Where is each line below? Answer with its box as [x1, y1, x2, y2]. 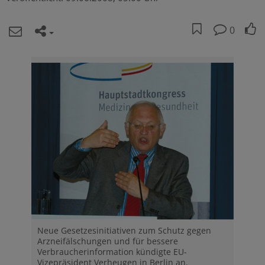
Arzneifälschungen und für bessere [37, 235, 178, 247]
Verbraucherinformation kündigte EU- [37, 245, 187, 257]
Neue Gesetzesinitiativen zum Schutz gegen [37, 224, 211, 236]
